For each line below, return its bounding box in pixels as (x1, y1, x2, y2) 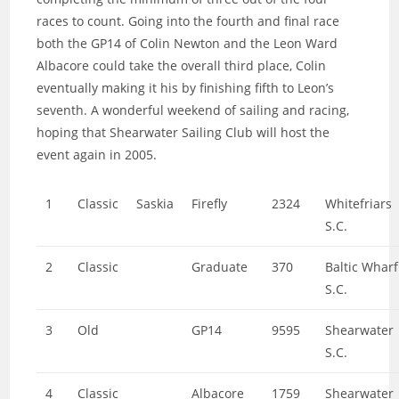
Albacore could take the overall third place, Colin (37, 57, 327, 74)
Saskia (136, 195, 175, 212)
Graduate (191, 258, 248, 275)
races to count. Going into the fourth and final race (37, 12, 340, 29)
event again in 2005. (37, 146, 158, 163)
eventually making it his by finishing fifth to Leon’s (37, 79, 335, 96)
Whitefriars (325, 195, 393, 212)
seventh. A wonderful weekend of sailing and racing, (37, 102, 350, 118)
